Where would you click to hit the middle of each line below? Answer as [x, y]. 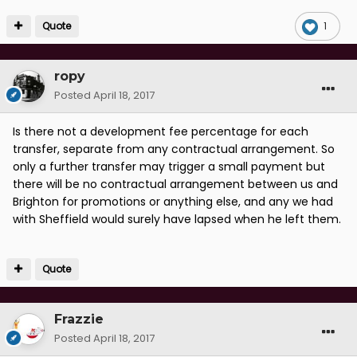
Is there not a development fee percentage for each [161, 132]
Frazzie [79, 320]
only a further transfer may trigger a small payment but [169, 167]
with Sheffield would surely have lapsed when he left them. [177, 220]
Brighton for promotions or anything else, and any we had [173, 202]
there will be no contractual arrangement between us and [175, 184]
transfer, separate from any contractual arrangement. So [174, 149]
